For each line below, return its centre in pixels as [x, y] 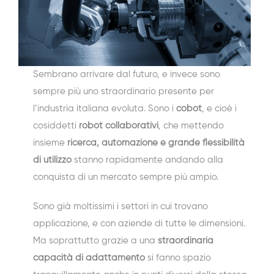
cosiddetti [56, 126]
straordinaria [186, 241]
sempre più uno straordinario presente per [124, 92]
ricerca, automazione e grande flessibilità [156, 143]
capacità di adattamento [89, 258]
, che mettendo [191, 126]
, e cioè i [219, 109]
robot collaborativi [119, 126]
